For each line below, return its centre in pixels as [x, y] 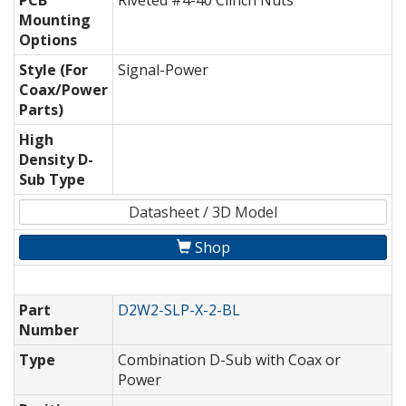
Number [49, 330]
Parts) [41, 110]
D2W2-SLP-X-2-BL [179, 310]
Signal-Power [163, 70]
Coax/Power [63, 90]
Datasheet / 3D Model [203, 213]
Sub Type [52, 180]
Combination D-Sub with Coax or [229, 360]
